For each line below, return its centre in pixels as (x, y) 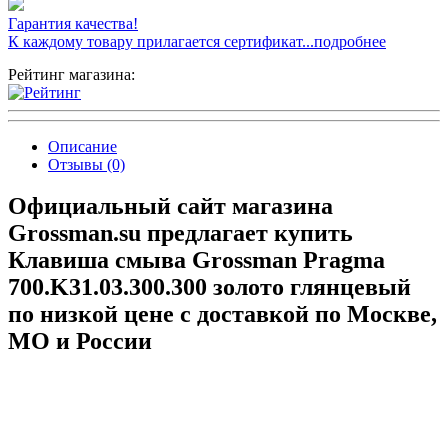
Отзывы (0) (86, 164)
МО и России (80, 341)
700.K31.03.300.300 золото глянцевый (209, 287)
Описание (82, 146)
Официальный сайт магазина (170, 206)
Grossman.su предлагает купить (180, 233)
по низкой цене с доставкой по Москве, (222, 314)
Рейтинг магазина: (71, 74)
